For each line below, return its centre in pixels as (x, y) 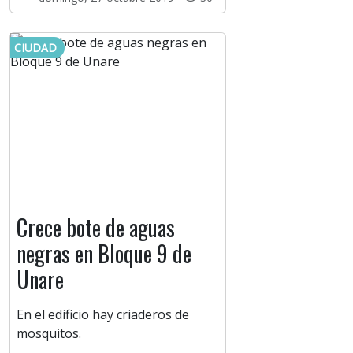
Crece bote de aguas (96, 228)
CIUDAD (35, 48)
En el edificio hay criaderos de (103, 315)
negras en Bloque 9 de (104, 254)
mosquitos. (49, 334)
